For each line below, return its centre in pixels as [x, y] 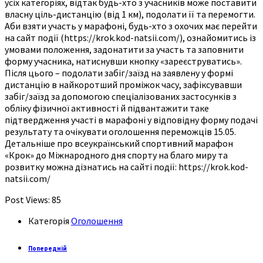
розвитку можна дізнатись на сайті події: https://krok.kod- [127, 166]
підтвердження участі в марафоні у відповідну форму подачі [131, 119]
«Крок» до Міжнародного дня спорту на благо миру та [116, 155]
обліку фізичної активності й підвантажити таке [107, 108]
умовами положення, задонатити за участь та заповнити [124, 49]
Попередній [48, 248]
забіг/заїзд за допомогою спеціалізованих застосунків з [121, 96]
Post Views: [27, 199]
